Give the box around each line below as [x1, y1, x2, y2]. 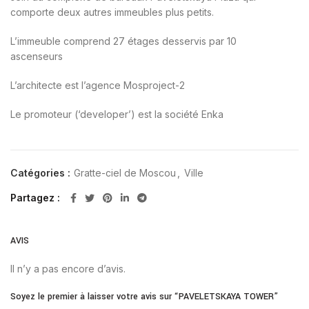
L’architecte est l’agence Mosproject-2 [10, 79, 185, 91]
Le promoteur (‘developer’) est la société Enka [10, 108, 223, 120]
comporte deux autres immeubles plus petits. [10, 6, 214, 18]
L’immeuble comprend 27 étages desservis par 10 [10, 34, 237, 47]
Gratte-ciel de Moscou [74, 166, 176, 179]
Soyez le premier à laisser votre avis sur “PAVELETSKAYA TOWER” [10, 290, 278, 303]
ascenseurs [10, 50, 63, 62]
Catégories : [10, 166, 73, 179]
